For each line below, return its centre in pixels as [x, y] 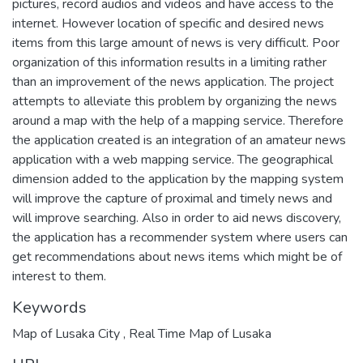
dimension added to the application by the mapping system [178, 179]
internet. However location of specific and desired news [168, 23]
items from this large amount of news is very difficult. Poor [176, 43]
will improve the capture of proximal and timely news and [172, 198]
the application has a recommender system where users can [180, 237]
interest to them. [59, 276]
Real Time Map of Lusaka [199, 333]
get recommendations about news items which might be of [177, 256]
